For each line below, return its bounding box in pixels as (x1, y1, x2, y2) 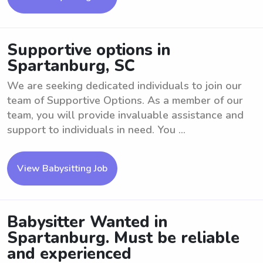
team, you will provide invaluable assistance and (7, 108, 244, 122)
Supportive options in (7, 39, 170, 61)
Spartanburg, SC (7, 55, 135, 77)
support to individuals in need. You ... (7, 123, 186, 137)
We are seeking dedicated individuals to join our (7, 79, 242, 93)
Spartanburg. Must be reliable (7, 227, 240, 249)
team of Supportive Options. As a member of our (7, 93, 243, 107)
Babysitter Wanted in (7, 211, 167, 233)
